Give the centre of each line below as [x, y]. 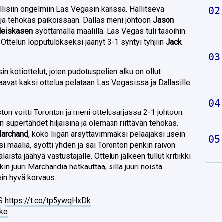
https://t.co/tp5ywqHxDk [48, 200]
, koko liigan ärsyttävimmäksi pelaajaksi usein [107, 134]
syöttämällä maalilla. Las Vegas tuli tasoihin [109, 31]
